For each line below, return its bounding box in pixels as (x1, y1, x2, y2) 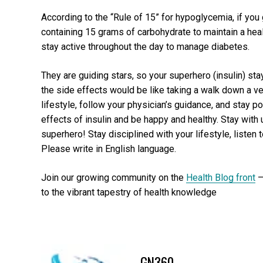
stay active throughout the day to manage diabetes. (41, 41, 249, 52)
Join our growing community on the (41, 171, 186, 183)
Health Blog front (186, 171, 255, 183)
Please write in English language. (41, 143, 176, 154)
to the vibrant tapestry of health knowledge (41, 186, 217, 198)
